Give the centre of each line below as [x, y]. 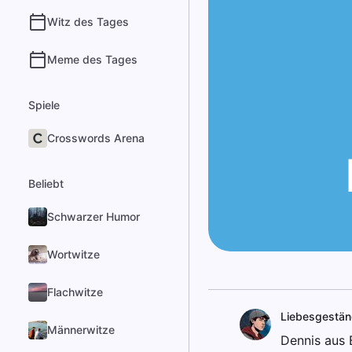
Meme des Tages [92, 59]
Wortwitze [73, 254]
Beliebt [46, 183]
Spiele [44, 105]
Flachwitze [75, 292]
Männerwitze [81, 330]
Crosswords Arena [96, 138]
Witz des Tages [88, 22]
